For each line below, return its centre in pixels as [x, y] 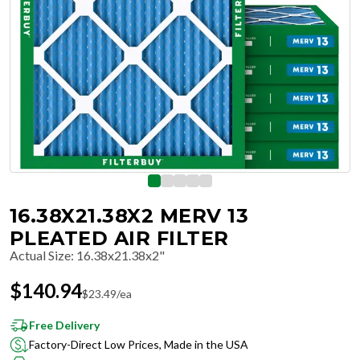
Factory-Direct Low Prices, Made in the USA [139, 344]
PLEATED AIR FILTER [119, 238]
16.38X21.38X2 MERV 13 [129, 216]
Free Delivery [64, 325]
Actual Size [40, 255]
